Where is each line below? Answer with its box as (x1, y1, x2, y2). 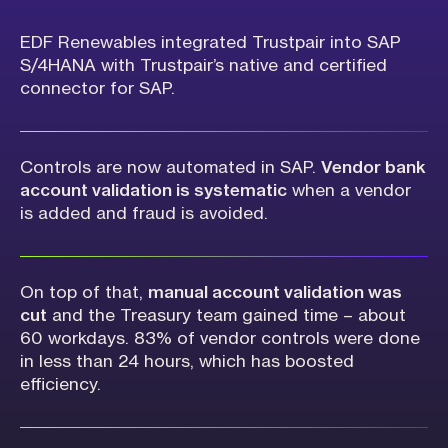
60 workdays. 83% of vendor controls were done (20, 330, 420, 348)
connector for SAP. (20, 80, 175, 98)
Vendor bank (321, 159, 426, 177)
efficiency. (20, 376, 101, 394)
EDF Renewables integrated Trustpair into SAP (20, 34, 401, 52)
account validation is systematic (20, 182, 287, 200)
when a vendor (287, 182, 411, 200)
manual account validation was (148, 284, 402, 302)
